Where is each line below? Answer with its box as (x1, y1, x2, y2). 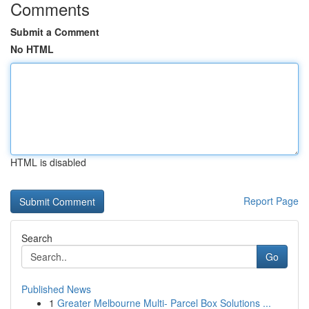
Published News (21, 282, 91, 296)
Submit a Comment (10, 25, 99, 39)
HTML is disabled (10, 155, 86, 169)
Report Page (243, 194, 299, 208)
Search (21, 231, 52, 245)
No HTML (10, 42, 54, 56)
